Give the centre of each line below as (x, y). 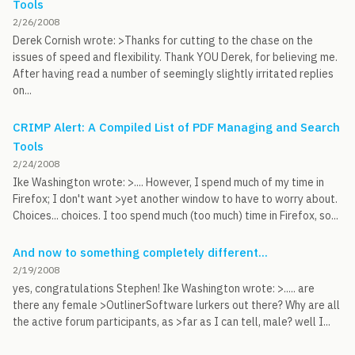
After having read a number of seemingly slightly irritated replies (173, 74)
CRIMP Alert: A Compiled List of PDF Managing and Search (176, 127)
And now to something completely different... (140, 252)
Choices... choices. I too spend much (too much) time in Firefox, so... (176, 216)
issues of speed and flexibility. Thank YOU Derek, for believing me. (175, 57)
